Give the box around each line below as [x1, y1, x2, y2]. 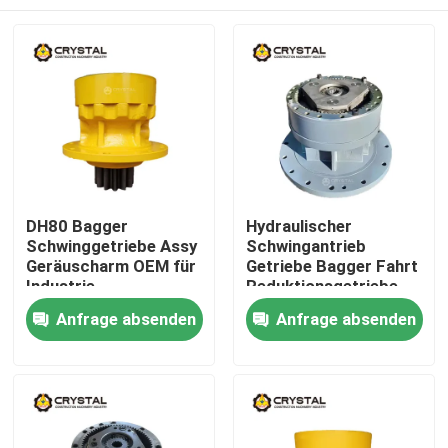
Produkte [35, 368, 105, 389]
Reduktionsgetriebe [245, 276, 398, 297]
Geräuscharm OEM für [26, 256, 197, 277]
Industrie [26, 276, 96, 297]
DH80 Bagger [26, 216, 129, 237]
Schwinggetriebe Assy [26, 236, 198, 257]
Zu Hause [35, 305, 107, 326]
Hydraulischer [245, 216, 352, 237]
